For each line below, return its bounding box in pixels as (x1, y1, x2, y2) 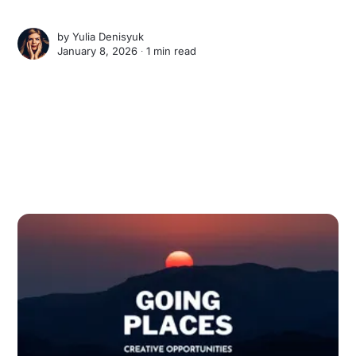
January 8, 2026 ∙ (57, 44, 147, 58)
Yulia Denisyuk (72, 30, 145, 44)
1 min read (146, 44, 197, 58)
